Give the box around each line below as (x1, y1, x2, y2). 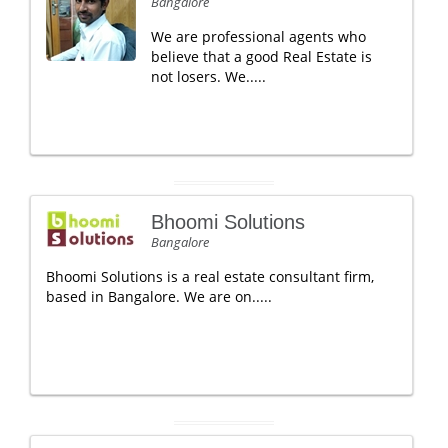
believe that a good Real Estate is (151, 47, 372, 66)
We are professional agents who (151, 27, 366, 46)
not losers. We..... (151, 67, 266, 86)
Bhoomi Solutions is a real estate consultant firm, (46, 267, 374, 286)
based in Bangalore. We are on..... (46, 287, 272, 306)
